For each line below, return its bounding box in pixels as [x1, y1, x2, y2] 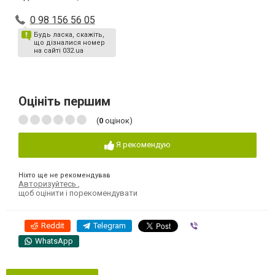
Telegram [93, 220, 126, 230]
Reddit [41, 220, 64, 230]
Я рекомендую [116, 140, 171, 149]
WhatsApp [35, 236, 73, 246]
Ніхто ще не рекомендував [18, 171, 110, 179]
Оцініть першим [18, 94, 110, 109]
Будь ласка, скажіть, [34, 31, 104, 39]
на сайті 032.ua [34, 47, 83, 55]
